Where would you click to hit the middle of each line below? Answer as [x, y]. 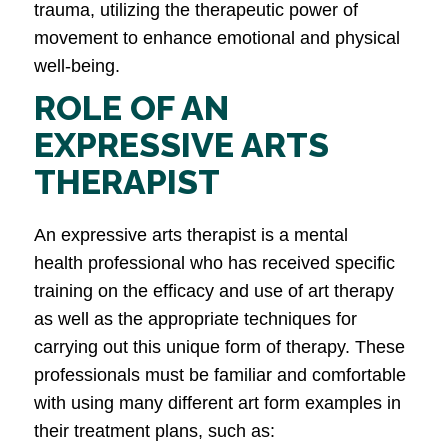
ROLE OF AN [131, 108]
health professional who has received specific [214, 263]
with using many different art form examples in [217, 403]
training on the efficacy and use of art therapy [214, 291]
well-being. [77, 66]
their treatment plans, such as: [154, 431]
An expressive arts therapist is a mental [191, 235]
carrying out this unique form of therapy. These [219, 347]
